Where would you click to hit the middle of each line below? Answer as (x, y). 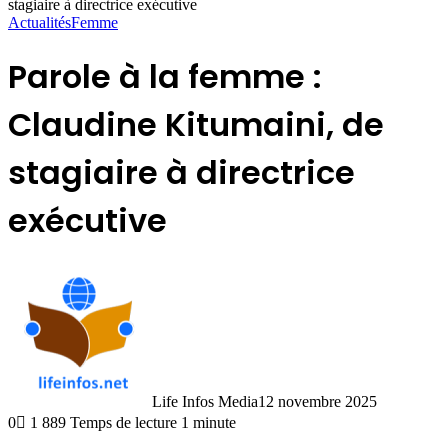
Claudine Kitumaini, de (196, 125)
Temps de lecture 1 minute (153, 422)
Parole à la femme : (165, 77)
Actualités (39, 22)
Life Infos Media (205, 401)
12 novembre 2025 (317, 401)
